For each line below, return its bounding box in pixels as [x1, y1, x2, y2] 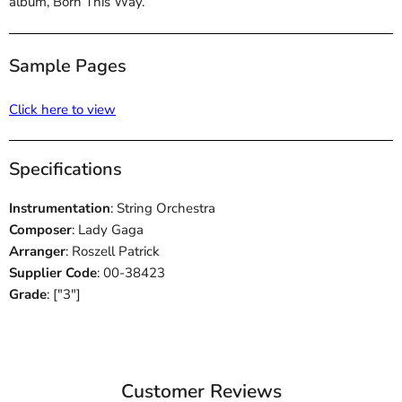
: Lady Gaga [72, 221, 144, 240]
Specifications [9, 157, 122, 182]
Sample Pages [9, 53, 127, 78]
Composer [9, 221, 72, 240]
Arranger [9, 242, 66, 261]
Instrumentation [9, 199, 110, 218]
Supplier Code [9, 264, 97, 283]
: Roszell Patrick [66, 242, 160, 261]
